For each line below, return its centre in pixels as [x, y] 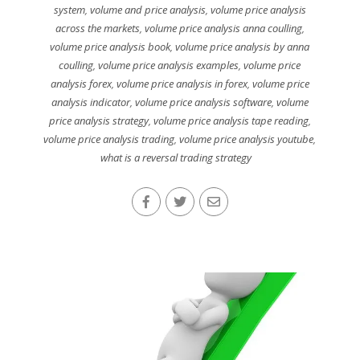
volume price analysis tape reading [231, 120]
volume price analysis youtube [247, 139]
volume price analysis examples [169, 65]
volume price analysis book [110, 46]
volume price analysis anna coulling [223, 28]
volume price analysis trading [109, 139]
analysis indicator [90, 102]
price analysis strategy [98, 120]
